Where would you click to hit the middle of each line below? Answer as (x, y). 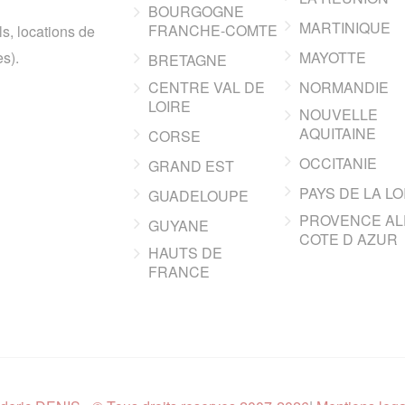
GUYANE (179, 226)
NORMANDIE (344, 87)
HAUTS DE (186, 253)
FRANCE (179, 272)
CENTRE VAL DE (207, 87)
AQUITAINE (337, 133)
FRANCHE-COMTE (213, 30)
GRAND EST (192, 166)
